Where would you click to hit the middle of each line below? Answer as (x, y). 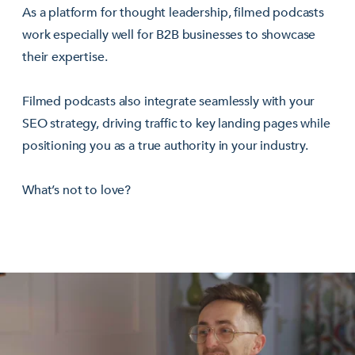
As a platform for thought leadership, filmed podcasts (174, 12)
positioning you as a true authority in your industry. (166, 145)
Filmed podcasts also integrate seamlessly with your (169, 101)
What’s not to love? (77, 190)
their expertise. (65, 57)
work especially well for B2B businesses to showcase (169, 34)
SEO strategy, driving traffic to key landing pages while (176, 123)
